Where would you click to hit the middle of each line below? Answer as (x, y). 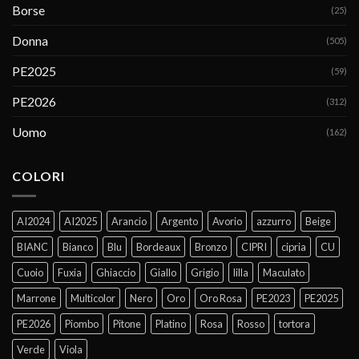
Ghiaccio (116, 272)
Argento (179, 221)
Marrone (36, 298)
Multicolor (93, 298)
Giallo (163, 272)
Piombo (82, 323)
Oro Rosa (221, 298)
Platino (171, 323)
